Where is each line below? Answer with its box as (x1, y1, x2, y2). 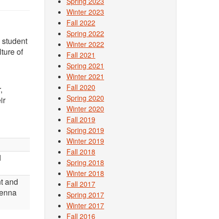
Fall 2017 (66, 179, 95, 189)
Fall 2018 (66, 147, 95, 156)
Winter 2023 (66, 7, 104, 17)
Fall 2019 (66, 114, 95, 124)
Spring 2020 (66, 93, 104, 103)
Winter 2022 (66, 39, 104, 49)
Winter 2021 (66, 71, 104, 81)
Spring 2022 (66, 28, 104, 38)
